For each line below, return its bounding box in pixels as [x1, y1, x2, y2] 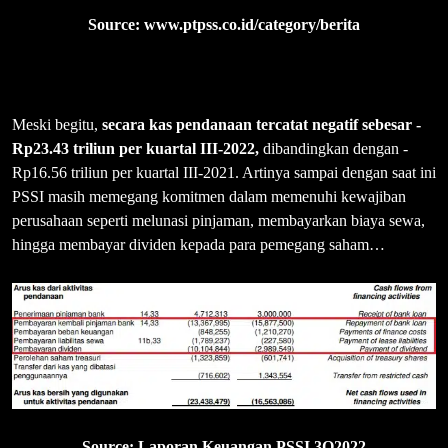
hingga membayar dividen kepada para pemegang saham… [12, 235, 385, 253]
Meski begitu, [12, 115, 102, 133]
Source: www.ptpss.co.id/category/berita [88, 15, 360, 33]
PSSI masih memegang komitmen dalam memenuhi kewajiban [12, 187, 406, 205]
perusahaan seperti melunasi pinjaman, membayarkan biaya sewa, [12, 211, 425, 229]
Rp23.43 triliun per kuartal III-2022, [12, 139, 259, 157]
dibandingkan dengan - [259, 139, 408, 157]
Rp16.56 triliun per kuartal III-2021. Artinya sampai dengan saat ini [12, 163, 436, 181]
